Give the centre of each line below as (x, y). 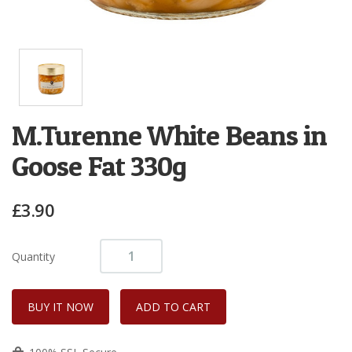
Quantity (33, 256)
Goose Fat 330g (99, 166)
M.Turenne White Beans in (170, 136)
